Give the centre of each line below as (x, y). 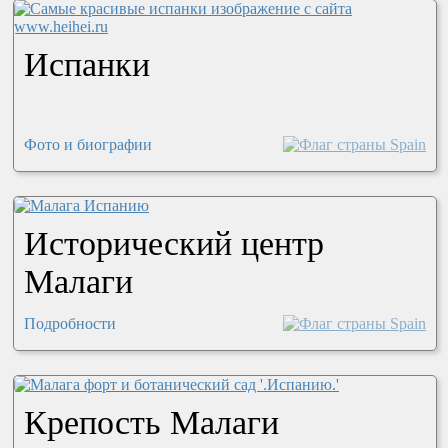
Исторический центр (173, 243)
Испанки (86, 64)
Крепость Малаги (151, 422)
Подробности (69, 323)
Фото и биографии (87, 144)
